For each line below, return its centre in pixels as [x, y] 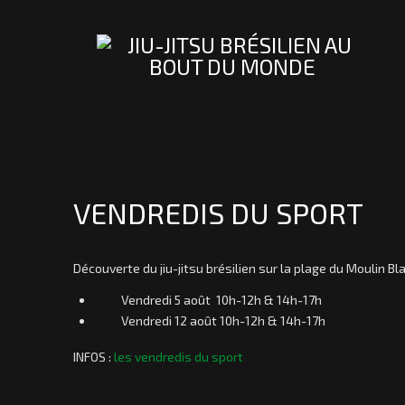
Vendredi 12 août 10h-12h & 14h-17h [223, 320]
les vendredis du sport [178, 357]
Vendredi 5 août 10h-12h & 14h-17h [221, 299]
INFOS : [93, 357]
